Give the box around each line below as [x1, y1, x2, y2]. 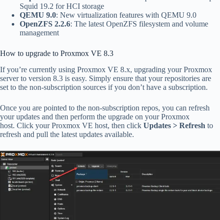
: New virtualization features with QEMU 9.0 [56, 11, 196, 20]
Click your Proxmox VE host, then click [17, 121, 143, 130]
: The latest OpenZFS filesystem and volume [70, 20, 208, 28]
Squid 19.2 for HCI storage [20, 2, 104, 11]
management [20, 28, 59, 37]
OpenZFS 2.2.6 [20, 20, 70, 28]
